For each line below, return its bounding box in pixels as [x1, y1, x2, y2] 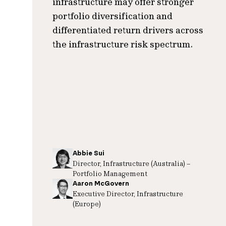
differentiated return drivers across [52, 24, 203, 36]
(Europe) [73, 199, 101, 208]
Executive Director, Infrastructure [73, 189, 183, 198]
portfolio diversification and [52, 10, 173, 22]
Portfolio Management [73, 169, 147, 178]
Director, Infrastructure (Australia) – [73, 159, 190, 167]
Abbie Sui [73, 149, 104, 157]
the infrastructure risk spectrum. [52, 38, 193, 50]
